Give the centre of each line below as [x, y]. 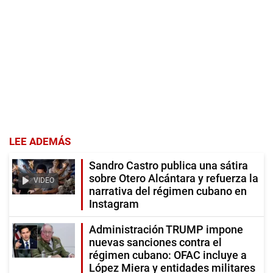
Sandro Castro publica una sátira [168, 166]
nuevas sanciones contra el [155, 243]
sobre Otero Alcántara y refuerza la [174, 179]
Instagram [114, 204]
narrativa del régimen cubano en [168, 191]
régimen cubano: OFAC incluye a [168, 255]
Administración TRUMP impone [166, 230]
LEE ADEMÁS [40, 142]
